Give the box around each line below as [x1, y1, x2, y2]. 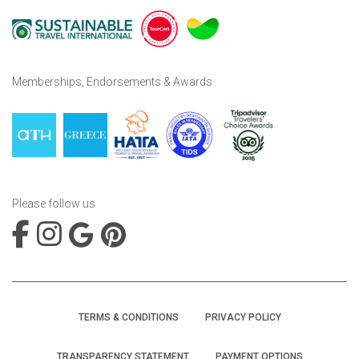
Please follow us [12, 197, 95, 210]
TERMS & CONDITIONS [78, 312, 179, 323]
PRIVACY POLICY [204, 312, 281, 323]
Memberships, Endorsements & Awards [12, 75, 212, 88]
